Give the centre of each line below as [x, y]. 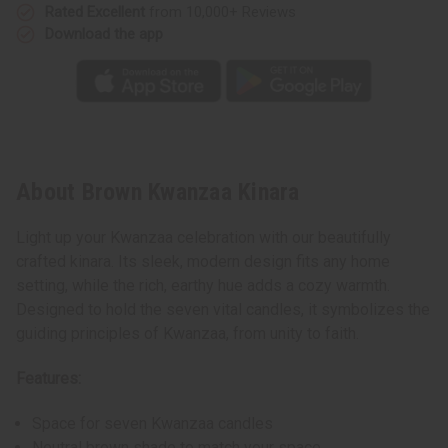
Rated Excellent [95, 11]
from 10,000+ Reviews [220, 11]
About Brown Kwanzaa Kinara [158, 192]
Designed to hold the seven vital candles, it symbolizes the [223, 310]
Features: [48, 379]
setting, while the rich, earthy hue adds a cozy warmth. [203, 286]
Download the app [104, 33]
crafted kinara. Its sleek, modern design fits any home [203, 262]
